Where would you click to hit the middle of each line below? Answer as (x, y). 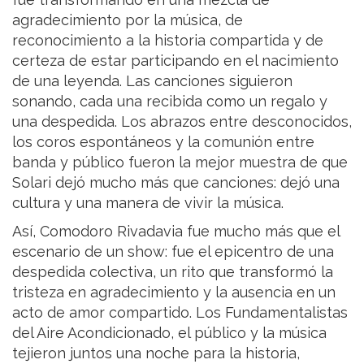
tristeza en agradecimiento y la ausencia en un (174, 292)
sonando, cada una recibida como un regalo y (170, 101)
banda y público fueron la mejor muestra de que (180, 162)
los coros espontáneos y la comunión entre (163, 141)
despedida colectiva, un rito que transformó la (173, 271)
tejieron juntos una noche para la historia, (156, 353)
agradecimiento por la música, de (128, 19)
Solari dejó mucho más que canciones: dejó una (176, 182)
